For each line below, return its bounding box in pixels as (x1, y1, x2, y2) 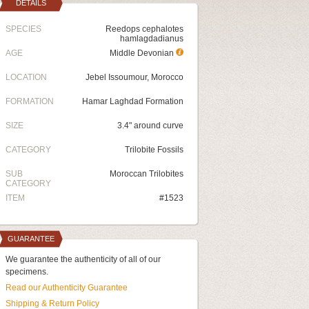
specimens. (6, 267, 48, 277)
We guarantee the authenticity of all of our (6, 255, 161, 264)
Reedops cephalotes (106, 24, 183, 34)
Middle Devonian (110, 48, 176, 58)
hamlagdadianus (120, 34, 183, 43)
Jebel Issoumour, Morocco (86, 72, 183, 82)
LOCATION (6, 72, 47, 82)
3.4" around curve (117, 121, 183, 130)
